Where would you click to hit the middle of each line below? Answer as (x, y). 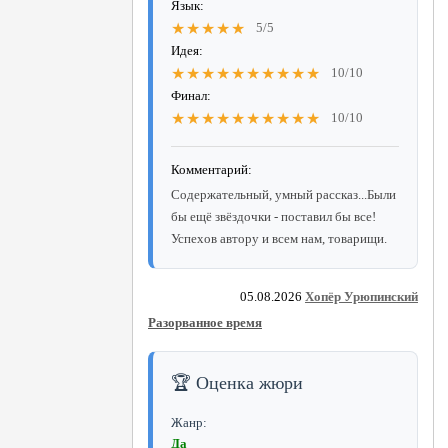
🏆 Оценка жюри (237, 382)
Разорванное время (205, 322)
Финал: (191, 95)
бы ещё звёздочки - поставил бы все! (273, 216)
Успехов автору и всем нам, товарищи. (279, 238)
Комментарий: (211, 169)
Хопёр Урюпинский (361, 296)
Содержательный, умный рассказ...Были (283, 194)
